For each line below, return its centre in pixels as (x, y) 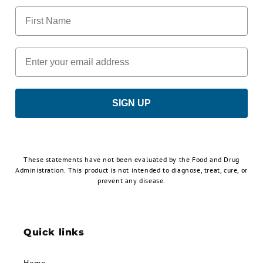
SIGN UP (131, 103)
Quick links (54, 232)
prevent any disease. (131, 181)
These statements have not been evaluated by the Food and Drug (131, 160)
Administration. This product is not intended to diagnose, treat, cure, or (131, 170)
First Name (39, 11)
